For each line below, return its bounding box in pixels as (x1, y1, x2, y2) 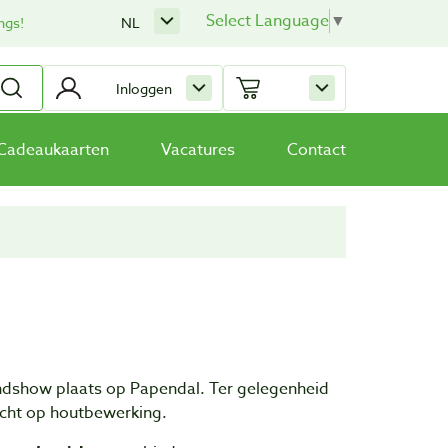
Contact (287, 137, 346, 162)
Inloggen (116, 78, 172, 98)
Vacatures (161, 137, 235, 162)
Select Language (206, 9, 329, 33)
